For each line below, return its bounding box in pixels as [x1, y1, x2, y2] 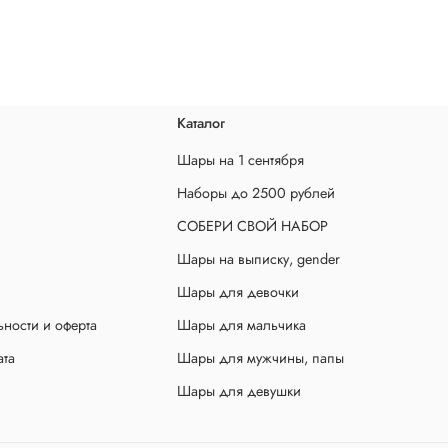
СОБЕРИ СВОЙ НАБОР [177, 215, 328, 236]
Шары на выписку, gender [177, 248, 340, 269]
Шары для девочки [177, 281, 299, 302]
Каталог [177, 112, 225, 133]
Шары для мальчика [177, 314, 306, 335]
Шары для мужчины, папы [177, 347, 344, 368]
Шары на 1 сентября [177, 149, 304, 170]
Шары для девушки [177, 380, 301, 401]
